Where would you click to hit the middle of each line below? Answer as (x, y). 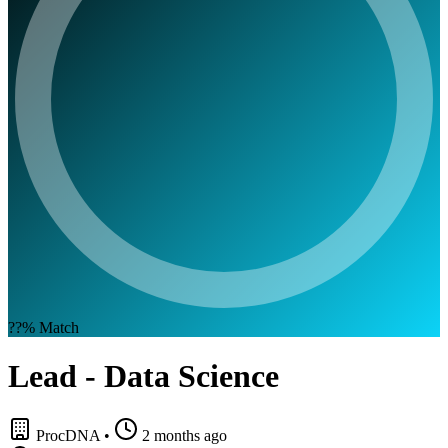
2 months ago (184, 435)
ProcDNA (70, 435)
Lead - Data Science (143, 376)
